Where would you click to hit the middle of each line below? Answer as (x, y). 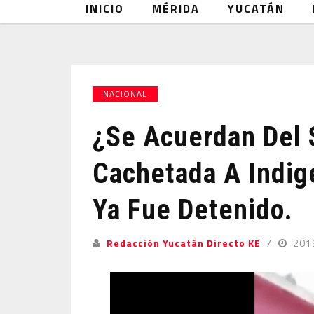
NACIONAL (125, 94)
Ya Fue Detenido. (193, 210)
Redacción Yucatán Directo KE (184, 243)
